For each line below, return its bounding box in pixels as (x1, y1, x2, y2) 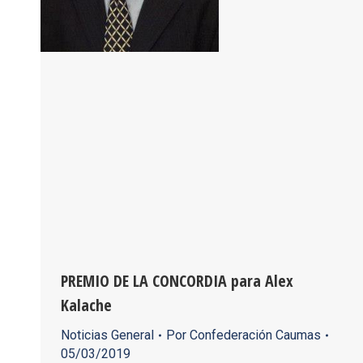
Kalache (61, 294, 112, 317)
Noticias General (61, 327, 154, 344)
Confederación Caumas (190, 327, 321, 344)
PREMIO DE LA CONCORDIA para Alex (61, 270, 293, 293)
